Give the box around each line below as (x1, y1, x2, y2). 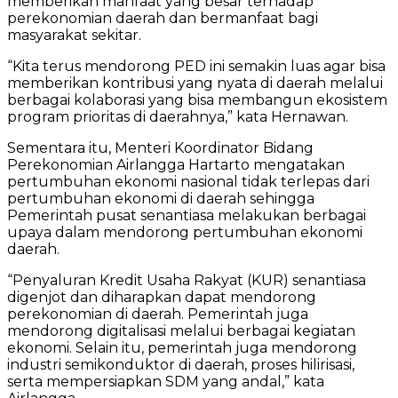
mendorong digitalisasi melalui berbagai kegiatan (7, 322, 355, 339)
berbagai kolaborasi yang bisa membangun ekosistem (7, 91, 387, 108)
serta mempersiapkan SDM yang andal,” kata (7, 372, 324, 390)
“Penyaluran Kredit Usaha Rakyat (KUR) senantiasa (7, 271, 366, 289)
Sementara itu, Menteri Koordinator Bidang (7, 139, 314, 156)
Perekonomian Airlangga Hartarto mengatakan (7, 155, 345, 173)
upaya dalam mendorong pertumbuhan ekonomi (7, 223, 362, 241)
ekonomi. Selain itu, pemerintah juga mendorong (7, 338, 357, 356)
